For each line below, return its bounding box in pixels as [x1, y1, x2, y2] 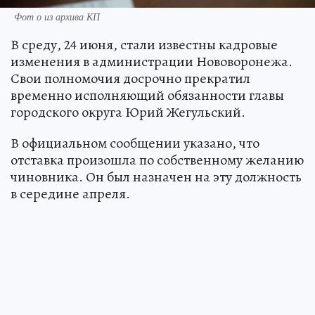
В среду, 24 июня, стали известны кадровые [11, 35, 278, 55]
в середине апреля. [11, 184, 130, 204]
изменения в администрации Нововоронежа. [11, 52, 292, 72]
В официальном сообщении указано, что [11, 134, 259, 153]
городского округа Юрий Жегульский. [11, 103, 245, 122]
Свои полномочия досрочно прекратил [11, 69, 250, 89]
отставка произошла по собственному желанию [11, 150, 304, 170]
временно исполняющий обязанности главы [11, 86, 284, 105]
